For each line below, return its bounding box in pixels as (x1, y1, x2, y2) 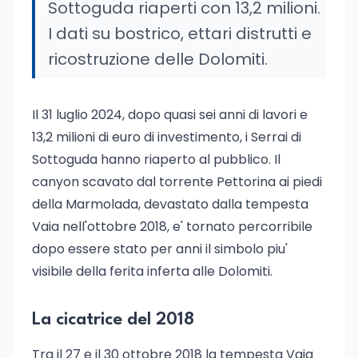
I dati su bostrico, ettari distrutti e (48, 22, 312, 45)
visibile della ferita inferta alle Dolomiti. (32, 262, 272, 280)
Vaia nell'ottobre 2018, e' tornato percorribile (32, 217, 312, 236)
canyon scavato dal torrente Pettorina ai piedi (32, 173, 322, 191)
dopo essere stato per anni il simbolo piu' (32, 240, 288, 258)
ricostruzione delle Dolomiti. (48, 48, 268, 70)
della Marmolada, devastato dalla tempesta (32, 195, 308, 213)
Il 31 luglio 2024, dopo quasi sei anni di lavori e (32, 105, 308, 124)
